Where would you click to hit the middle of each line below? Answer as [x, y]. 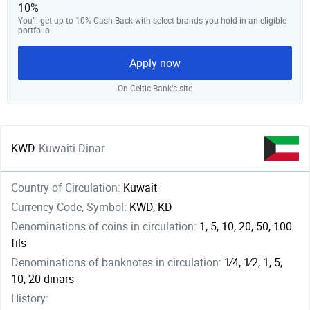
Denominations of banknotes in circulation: [118, 263]
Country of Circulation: [67, 188]
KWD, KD [151, 207]
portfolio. [35, 30]
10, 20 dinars [43, 279]
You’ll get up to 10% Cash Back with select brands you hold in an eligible [152, 21]
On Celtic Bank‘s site [155, 89]
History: [30, 299]
